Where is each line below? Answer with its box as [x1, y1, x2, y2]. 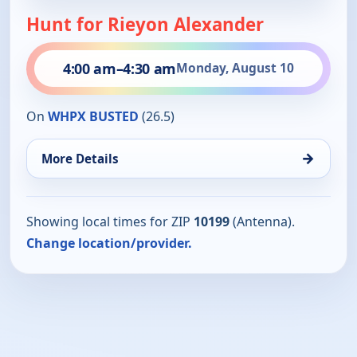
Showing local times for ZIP [26, 212, 194, 230]
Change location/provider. [26, 233, 192, 252]
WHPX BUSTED [48, 107, 139, 125]
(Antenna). [229, 212, 295, 230]
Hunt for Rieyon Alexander [26, 11, 264, 37]
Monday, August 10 [175, 59, 294, 77]
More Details [41, 150, 119, 167]
